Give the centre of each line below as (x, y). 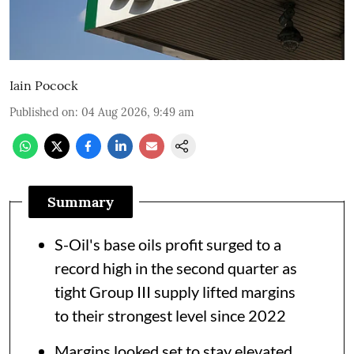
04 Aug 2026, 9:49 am (138, 112)
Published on (42, 112)
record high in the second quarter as (176, 267)
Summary (81, 201)
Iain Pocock (44, 85)
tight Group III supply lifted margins (175, 291)
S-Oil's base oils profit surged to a (168, 244)
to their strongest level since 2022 (170, 315)
